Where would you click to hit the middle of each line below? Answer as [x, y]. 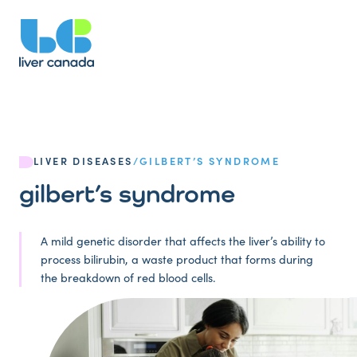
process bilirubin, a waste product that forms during [177, 259]
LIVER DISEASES [83, 160]
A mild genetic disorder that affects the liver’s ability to [183, 241]
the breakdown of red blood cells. [128, 277]
